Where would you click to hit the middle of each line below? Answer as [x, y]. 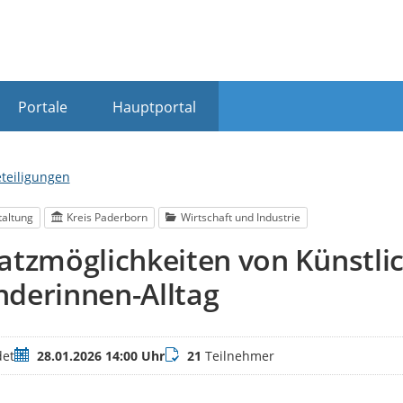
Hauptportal [154, 107]
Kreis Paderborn [107, 218]
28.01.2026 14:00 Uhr [100, 356]
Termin [35, 355]
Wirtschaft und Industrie [241, 218]
